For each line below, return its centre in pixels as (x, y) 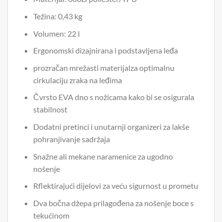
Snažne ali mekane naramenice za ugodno (103, 156)
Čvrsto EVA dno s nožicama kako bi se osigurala (113, 97)
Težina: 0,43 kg (57, 16)
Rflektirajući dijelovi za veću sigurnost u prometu (115, 186)
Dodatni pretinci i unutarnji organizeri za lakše (111, 126)
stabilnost (50, 110)
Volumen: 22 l (56, 33)
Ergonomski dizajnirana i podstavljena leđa (105, 51)
